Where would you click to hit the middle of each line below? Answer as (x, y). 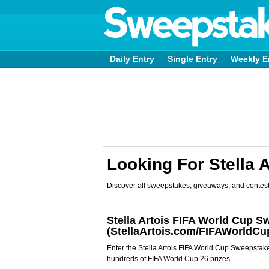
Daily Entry (132, 59)
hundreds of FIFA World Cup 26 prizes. (169, 259)
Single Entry (192, 59)
